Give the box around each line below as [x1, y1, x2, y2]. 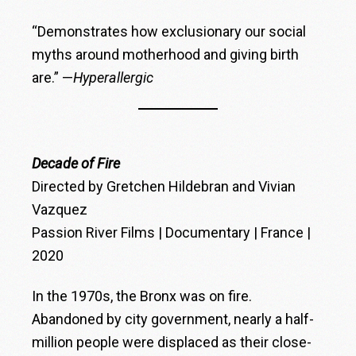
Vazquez [32, 200, 88, 218]
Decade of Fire [32, 154, 121, 172]
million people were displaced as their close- [32, 333, 312, 350]
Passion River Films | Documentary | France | [32, 223, 311, 241]
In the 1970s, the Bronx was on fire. [32, 287, 253, 304]
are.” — [32, 68, 74, 86]
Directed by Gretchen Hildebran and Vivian [32, 177, 296, 195]
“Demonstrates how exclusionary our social [32, 22, 307, 40]
